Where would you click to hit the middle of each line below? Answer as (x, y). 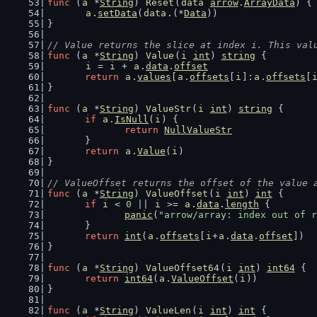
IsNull (132, 119)
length (242, 204)
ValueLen (168, 310)
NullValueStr (198, 130)
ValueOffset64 (182, 268)
